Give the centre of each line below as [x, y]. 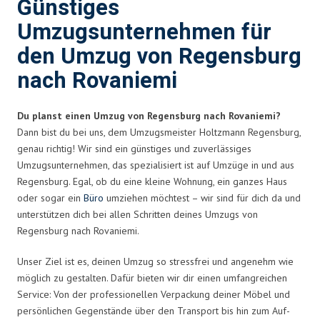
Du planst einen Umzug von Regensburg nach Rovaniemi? [149, 115]
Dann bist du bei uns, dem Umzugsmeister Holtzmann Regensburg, [159, 132]
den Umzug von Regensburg [159, 56]
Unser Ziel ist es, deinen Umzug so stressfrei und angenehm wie [155, 261]
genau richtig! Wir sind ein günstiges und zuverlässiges [134, 148]
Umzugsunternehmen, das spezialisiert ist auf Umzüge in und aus [156, 165]
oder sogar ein [50, 197]
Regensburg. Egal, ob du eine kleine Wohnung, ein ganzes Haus [152, 181]
